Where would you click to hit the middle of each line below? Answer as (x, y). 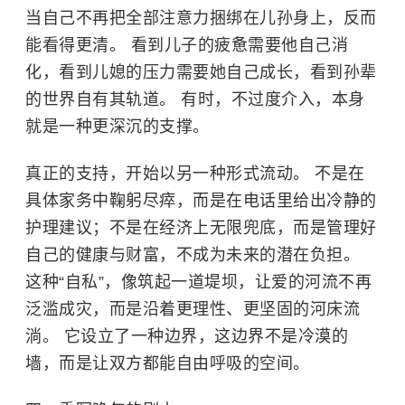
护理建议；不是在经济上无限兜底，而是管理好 (201, 227)
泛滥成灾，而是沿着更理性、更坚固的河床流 (193, 309)
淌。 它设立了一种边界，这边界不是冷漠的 (187, 336)
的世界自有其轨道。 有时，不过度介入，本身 (195, 99)
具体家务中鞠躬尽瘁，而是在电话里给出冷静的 (201, 200)
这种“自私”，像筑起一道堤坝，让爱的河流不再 (198, 282)
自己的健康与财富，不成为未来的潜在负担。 (193, 254)
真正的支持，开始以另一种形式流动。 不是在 (195, 173)
